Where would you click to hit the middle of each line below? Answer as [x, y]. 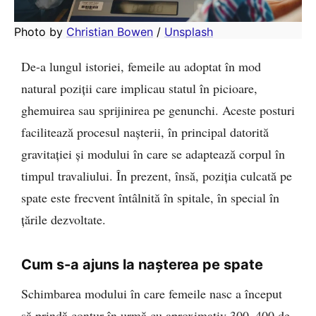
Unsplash [189, 32]
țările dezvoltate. [63, 220]
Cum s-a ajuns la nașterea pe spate [142, 265]
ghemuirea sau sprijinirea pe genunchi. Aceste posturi [158, 110]
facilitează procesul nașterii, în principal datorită [145, 132]
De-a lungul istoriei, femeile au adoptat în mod [141, 67]
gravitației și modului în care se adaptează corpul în [153, 154]
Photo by [40, 32]
